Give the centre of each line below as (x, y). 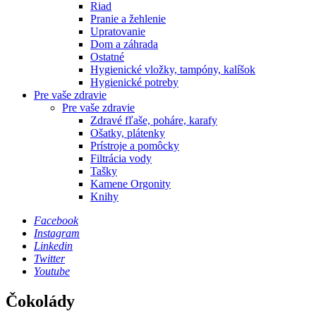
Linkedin (53, 245)
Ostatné (107, 56)
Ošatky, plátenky (128, 133)
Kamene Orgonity (130, 183)
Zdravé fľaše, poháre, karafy (154, 120)
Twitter (49, 258)
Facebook (56, 220)
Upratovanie (118, 31)
